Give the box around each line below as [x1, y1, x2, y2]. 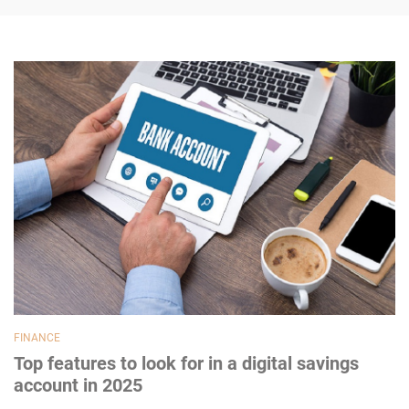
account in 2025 [14, 374, 142, 397]
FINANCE [14, 331, 60, 345]
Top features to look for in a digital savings [14, 352, 359, 375]
